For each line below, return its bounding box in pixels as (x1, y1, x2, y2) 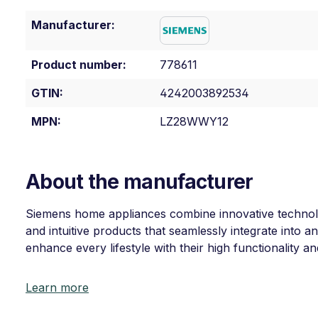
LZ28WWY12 (160, 114, 229, 128)
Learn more (26, 280, 89, 295)
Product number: (31, 57, 126, 72)
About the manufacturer (26, 170, 253, 194)
